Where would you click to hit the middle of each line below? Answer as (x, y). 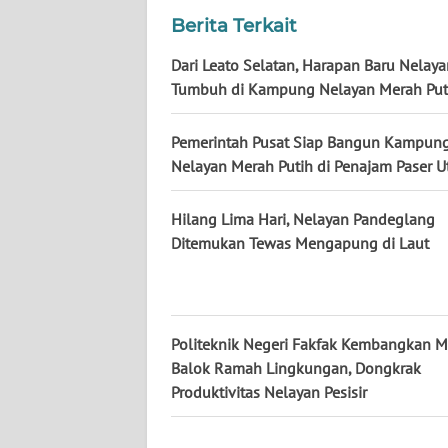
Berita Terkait (234, 26)
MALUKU (66, 422)
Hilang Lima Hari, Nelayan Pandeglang (303, 219)
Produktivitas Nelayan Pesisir (269, 392)
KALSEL (63, 52)
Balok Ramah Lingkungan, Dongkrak (296, 368)
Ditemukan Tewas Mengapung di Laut (300, 243)
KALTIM (62, 126)
